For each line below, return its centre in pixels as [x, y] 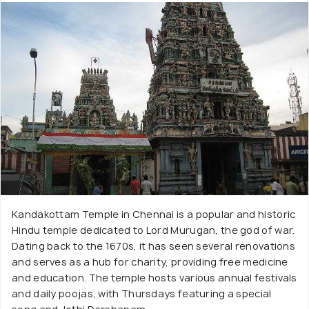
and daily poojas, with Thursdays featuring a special [142, 293]
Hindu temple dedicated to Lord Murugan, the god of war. [153, 230]
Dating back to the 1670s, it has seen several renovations [154, 246]
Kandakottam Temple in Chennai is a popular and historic [154, 214]
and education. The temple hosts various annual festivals [154, 278]
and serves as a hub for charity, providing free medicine [150, 262]
